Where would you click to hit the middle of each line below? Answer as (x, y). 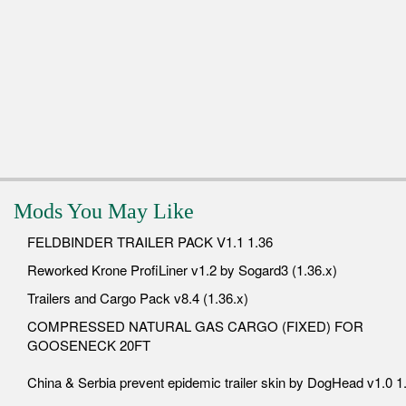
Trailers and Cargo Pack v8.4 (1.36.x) (138, 297)
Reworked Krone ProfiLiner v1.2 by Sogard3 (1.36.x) (182, 269)
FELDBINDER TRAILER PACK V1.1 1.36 (150, 241)
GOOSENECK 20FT (89, 344)
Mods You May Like (104, 211)
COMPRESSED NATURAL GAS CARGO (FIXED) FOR (195, 325)
